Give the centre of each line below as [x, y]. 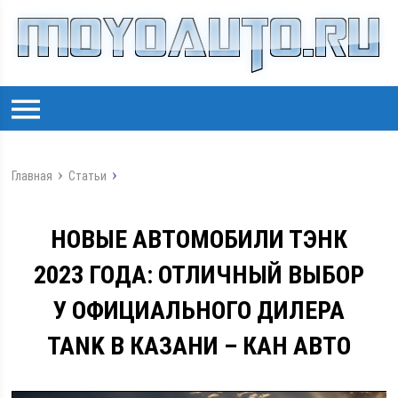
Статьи [88, 176]
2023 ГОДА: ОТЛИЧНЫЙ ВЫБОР [199, 275]
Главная [32, 176]
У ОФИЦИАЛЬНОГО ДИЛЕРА [199, 310]
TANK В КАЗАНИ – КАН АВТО [199, 346]
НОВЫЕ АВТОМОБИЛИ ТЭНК [199, 239]
